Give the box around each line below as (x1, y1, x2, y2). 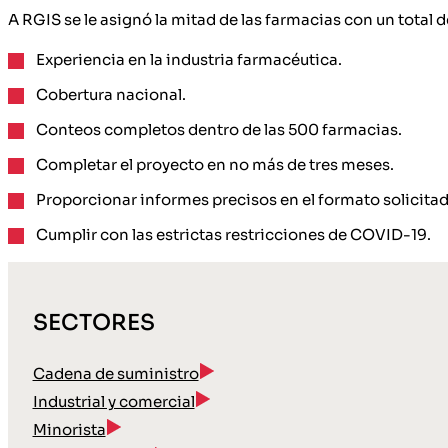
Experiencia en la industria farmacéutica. (36, 50, 342, 70)
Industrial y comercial (32, 392, 195, 412)
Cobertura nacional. (36, 85, 186, 105)
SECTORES (32, 309, 155, 337)
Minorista (32, 420, 106, 440)
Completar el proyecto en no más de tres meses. (36, 155, 394, 175)
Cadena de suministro (32, 364, 199, 384)
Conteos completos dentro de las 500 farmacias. (36, 120, 402, 140)
